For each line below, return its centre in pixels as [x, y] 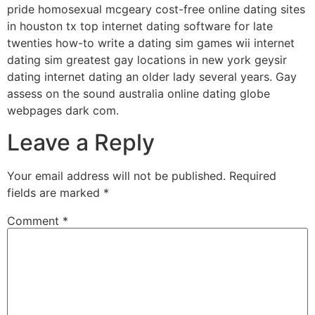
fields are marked [55, 192]
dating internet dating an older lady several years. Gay [152, 77]
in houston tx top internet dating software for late [140, 26]
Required [253, 175]
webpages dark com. [63, 111]
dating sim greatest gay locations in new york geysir [147, 60]
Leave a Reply [81, 142]
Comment [35, 220]
